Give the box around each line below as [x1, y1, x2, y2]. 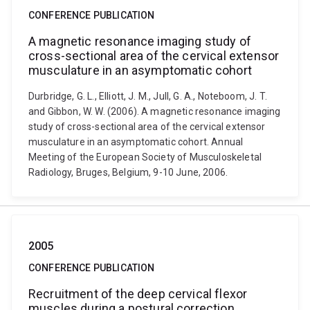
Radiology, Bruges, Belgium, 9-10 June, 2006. [28, 167, 228, 178]
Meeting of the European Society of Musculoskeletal [28, 152, 262, 163]
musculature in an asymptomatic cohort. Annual [28, 136, 244, 147]
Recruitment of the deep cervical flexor [28, 286, 248, 301]
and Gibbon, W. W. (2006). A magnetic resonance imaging [28, 106, 281, 117]
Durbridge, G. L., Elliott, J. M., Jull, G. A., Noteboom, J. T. [28, 91, 267, 102]
